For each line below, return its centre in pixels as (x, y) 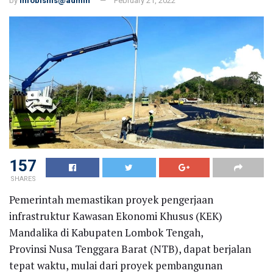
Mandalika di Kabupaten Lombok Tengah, (106, 232)
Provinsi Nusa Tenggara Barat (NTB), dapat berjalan (130, 249)
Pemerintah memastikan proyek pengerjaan (111, 199)
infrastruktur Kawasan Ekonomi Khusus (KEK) (116, 216)
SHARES (23, 179)
